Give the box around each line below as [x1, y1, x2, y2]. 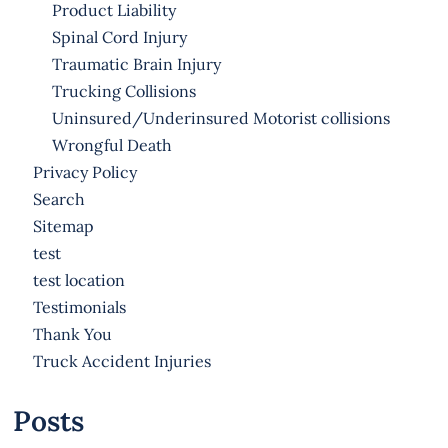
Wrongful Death [51, 134, 172, 155]
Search [32, 188, 85, 209]
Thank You [32, 323, 112, 344]
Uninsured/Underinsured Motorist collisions [51, 107, 390, 128]
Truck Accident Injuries [32, 350, 211, 371]
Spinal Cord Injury [51, 26, 187, 47]
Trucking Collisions [51, 80, 196, 101]
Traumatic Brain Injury [51, 53, 221, 74]
